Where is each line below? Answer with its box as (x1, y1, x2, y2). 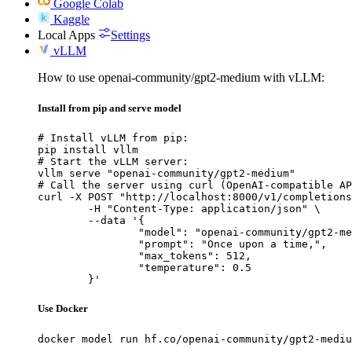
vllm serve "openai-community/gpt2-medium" (38, 167, 295, 180)
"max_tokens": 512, (38, 250, 138, 262)
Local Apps (38, 27, 95, 42)
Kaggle (53, 12, 90, 26)
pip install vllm (38, 144, 138, 156)
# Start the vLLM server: (38, 156, 189, 168)
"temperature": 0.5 (38, 262, 138, 274)
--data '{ (38, 214, 88, 227)
